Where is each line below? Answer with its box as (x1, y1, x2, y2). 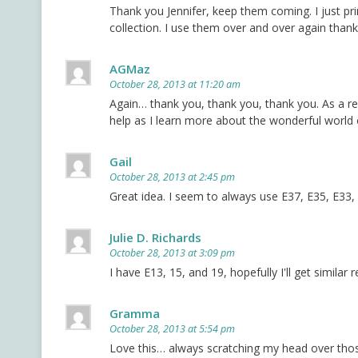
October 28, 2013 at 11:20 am (109, 78, 241, 92)
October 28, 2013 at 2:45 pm (109, 170, 235, 185)
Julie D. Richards (109, 229, 201, 246)
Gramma (109, 305, 160, 322)
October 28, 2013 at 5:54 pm (109, 322, 235, 336)
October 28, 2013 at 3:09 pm (109, 246, 235, 261)
